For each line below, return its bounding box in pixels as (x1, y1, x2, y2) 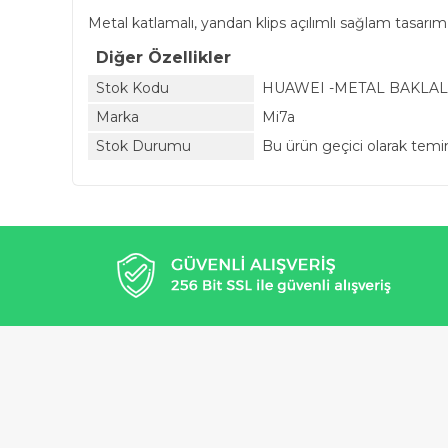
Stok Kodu (96, 79, 169, 97)
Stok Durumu (96, 137, 191, 155)
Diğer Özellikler (96, 48, 231, 67)
